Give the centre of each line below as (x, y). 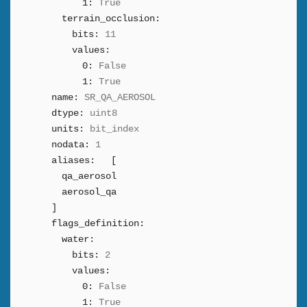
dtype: (68, 113)
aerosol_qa (89, 192)
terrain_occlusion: (111, 19)
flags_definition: (98, 223)
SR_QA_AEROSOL (120, 97)
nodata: (71, 145)
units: (68, 129)
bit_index (114, 129)
